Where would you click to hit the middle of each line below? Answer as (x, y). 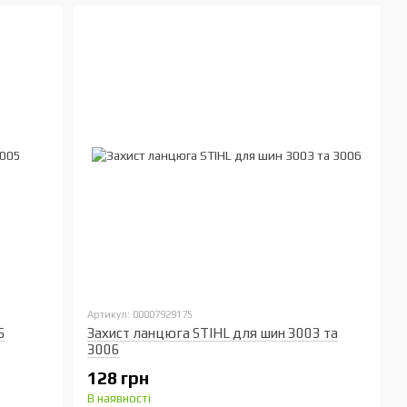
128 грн (119, 378)
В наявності (119, 398)
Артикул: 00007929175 (140, 314)
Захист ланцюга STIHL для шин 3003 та (213, 333)
